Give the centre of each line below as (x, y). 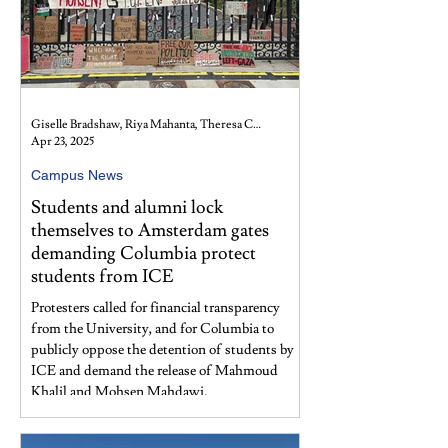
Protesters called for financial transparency (155, 308)
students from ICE (102, 276)
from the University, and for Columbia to (152, 329)
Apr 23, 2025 (62, 141)
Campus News (77, 175)
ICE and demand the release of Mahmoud (154, 371)
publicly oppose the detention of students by (162, 350)
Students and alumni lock (127, 207)
